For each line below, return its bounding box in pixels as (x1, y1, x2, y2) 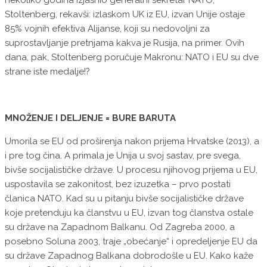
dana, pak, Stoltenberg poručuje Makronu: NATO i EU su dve (5, 52, 259, 63)
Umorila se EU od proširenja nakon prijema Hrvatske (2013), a (5, 136, 259, 147)
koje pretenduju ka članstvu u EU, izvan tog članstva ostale (5, 207, 253, 219)
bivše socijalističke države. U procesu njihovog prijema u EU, (5, 164, 257, 176)
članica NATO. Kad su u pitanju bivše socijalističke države (5, 193, 244, 204)
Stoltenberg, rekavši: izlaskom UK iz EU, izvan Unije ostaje (5, 9, 245, 20)
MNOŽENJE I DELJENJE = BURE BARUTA (5, 113, 176, 124)
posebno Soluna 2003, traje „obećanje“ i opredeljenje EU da (5, 236, 257, 247)
